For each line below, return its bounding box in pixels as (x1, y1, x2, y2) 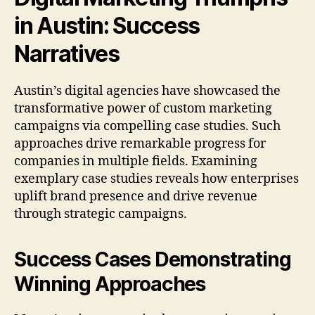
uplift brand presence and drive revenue (14, 188, 257, 205)
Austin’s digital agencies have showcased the (14, 83, 281, 100)
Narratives (14, 40, 120, 68)
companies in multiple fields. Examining (14, 153, 257, 170)
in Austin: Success (14, 12, 200, 40)
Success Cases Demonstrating (14, 247, 291, 272)
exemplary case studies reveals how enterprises (14, 171, 299, 188)
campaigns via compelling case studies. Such (14, 118, 281, 135)
